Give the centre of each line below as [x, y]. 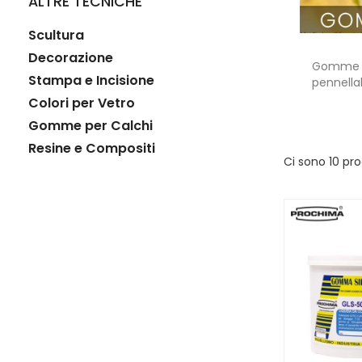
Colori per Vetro [82, 103]
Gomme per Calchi [90, 126]
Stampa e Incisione [91, 81]
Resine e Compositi [92, 149]
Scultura [56, 36]
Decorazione [71, 58]
